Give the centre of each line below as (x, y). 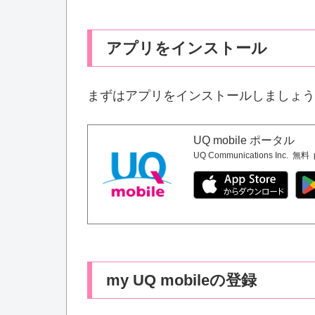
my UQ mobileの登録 (181, 280)
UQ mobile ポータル (244, 140)
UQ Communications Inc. (241, 155)
